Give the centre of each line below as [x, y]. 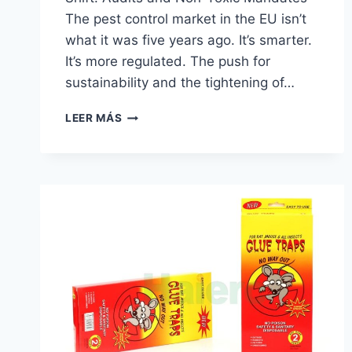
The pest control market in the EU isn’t [186, 19]
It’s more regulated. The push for [168, 62]
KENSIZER [149, 131]
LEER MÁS [94, 118]
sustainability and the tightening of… [180, 83]
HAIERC [143, 213]
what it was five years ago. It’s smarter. [189, 40]
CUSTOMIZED [160, 180]
